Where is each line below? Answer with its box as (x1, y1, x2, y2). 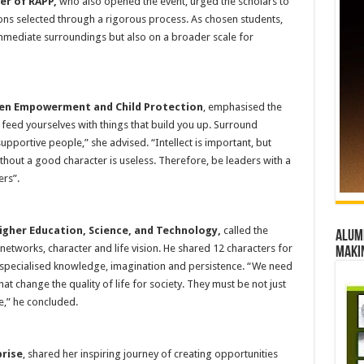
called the (220, 224, 268, 236)
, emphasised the (202, 101, 282, 113)
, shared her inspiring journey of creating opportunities (22, 348, 278, 360)
